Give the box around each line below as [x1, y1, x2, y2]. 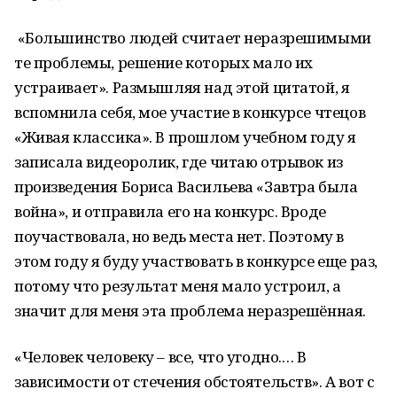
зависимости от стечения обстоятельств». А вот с [14, 371, 375, 392]
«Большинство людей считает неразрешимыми [14, 27, 371, 48]
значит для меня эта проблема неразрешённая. [14, 300, 366, 321]
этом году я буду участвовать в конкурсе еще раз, [14, 251, 378, 271]
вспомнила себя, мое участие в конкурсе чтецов [14, 102, 366, 122]
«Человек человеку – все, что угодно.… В [14, 346, 307, 367]
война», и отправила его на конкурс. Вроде [14, 201, 326, 222]
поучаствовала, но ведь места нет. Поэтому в [14, 226, 344, 246]
